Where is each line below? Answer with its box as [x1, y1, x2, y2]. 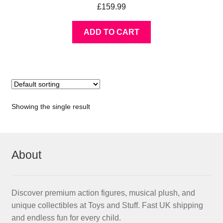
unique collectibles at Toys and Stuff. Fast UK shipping [11, 201, 203, 210]
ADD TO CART [84, 28, 139, 37]
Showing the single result [11, 103, 90, 111]
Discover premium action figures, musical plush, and [11, 189, 195, 198]
